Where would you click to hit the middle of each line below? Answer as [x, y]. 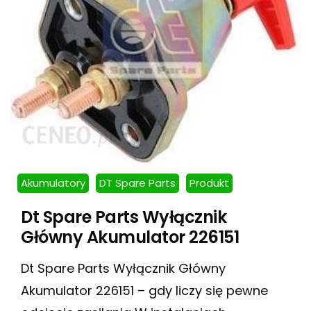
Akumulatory [53, 183]
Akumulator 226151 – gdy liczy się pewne [144, 290]
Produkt [209, 183]
